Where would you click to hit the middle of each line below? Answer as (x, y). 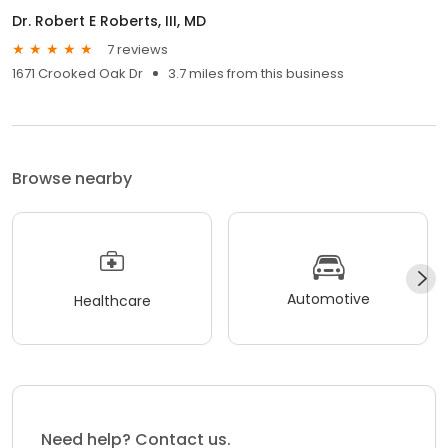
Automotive (328, 298)
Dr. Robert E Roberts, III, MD (109, 21)
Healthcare (112, 300)
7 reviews (137, 49)
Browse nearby (72, 179)
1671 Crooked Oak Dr (77, 74)
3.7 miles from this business (256, 74)
